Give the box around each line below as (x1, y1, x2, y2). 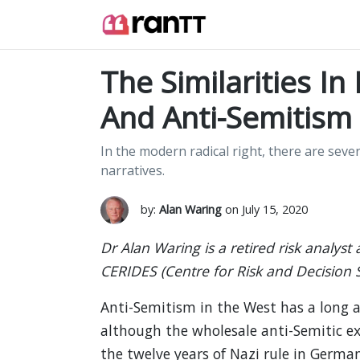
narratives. (100, 162, 165, 179)
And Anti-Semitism (100, 97, 352, 137)
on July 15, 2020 (221, 202, 308, 217)
